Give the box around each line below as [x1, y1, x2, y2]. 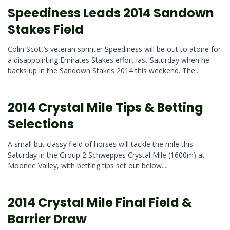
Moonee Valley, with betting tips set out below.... [8, 160, 168, 170]
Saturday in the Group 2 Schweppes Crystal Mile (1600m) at [8, 149, 205, 160]
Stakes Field [8, 21, 84, 39]
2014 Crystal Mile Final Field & [8, 194, 192, 211]
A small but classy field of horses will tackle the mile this [8, 139, 193, 149]
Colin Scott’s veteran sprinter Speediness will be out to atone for [8, 44, 221, 54]
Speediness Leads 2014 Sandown [8, 5, 214, 22]
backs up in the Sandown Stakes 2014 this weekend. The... [8, 66, 200, 76]
